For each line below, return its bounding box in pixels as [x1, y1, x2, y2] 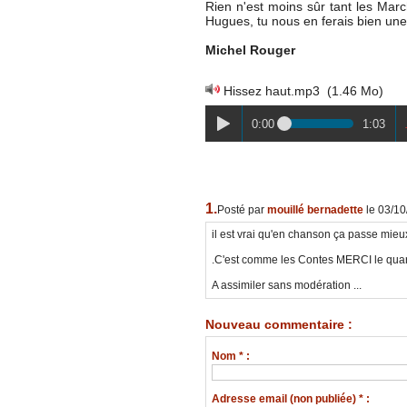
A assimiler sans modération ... [211, 279, 362, 293]
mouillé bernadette [266, 203, 363, 217]
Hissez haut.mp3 [219, 84, 323, 99]
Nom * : [211, 350, 250, 363]
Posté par [216, 203, 267, 217]
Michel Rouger [204, 43, 295, 58]
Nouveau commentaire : [204, 317, 352, 333]
